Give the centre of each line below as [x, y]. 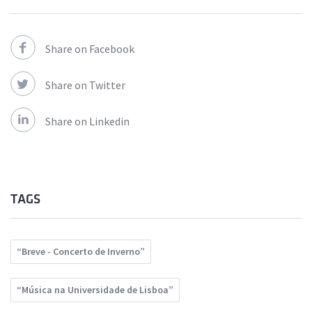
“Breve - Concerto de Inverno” [81, 252]
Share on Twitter [85, 85]
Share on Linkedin [87, 122]
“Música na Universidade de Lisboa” [95, 290]
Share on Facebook [90, 49]
